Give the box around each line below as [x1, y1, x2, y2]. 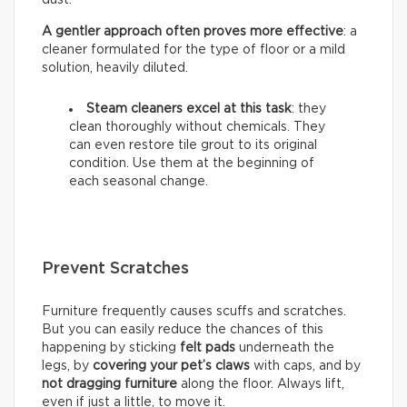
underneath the [235, 341, 334, 354]
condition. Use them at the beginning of [69, 156, 314, 170]
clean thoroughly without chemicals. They [69, 120, 325, 134]
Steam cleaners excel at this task [86, 102, 292, 115]
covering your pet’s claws [93, 359, 250, 372]
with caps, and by [250, 359, 361, 372]
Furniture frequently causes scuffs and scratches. [42, 304, 346, 318]
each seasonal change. [69, 174, 208, 188]
